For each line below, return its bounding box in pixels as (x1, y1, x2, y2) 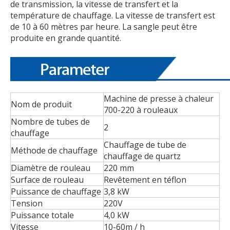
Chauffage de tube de (104, 139, 186, 150)
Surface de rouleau (11, 174, 84, 185)
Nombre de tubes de (11, 116, 90, 127)
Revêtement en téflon (104, 174, 186, 185)
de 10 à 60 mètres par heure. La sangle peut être (10, 21, 197, 32)
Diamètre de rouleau (11, 162, 90, 174)
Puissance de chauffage (11, 185, 101, 197)
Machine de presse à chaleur (104, 92, 214, 104)
